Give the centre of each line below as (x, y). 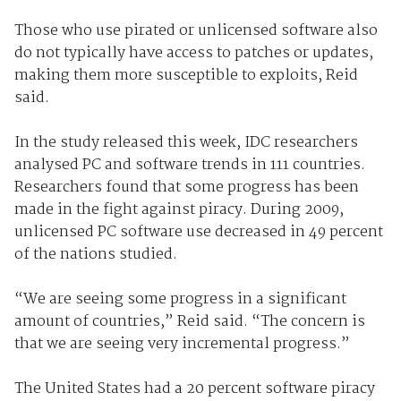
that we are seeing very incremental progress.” (182, 344)
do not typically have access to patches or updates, (193, 53)
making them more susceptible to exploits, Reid (186, 75)
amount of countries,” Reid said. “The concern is (189, 321)
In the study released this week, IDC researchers (186, 142)
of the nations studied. (95, 254)
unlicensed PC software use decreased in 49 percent (198, 232)
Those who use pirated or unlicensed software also (196, 30)
